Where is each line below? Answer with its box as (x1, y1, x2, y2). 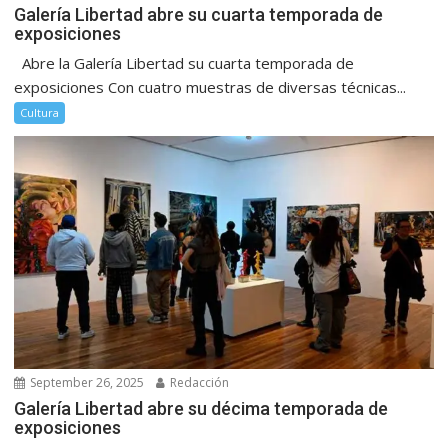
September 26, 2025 (27, 374, 145, 392)
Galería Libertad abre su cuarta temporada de (14, 4, 384, 26)
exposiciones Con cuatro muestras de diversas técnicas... (14, 77, 407, 98)
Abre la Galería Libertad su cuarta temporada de (14, 53, 355, 74)
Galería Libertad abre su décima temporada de (14, 398, 389, 420)
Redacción (167, 374, 230, 392)
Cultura (20, 105, 60, 121)
